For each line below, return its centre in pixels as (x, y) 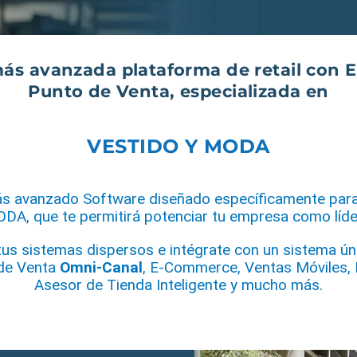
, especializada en (249, 92)
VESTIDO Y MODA (178, 147)
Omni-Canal (101, 268)
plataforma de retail (211, 70)
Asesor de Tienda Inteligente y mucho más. (178, 285)
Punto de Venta (99, 92)
